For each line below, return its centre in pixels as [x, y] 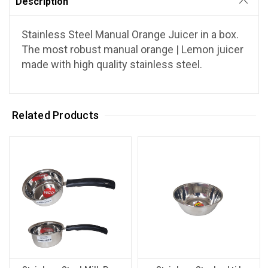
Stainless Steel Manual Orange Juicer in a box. [130, 34]
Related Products [56, 115]
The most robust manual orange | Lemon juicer [133, 49]
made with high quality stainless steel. [112, 64]
